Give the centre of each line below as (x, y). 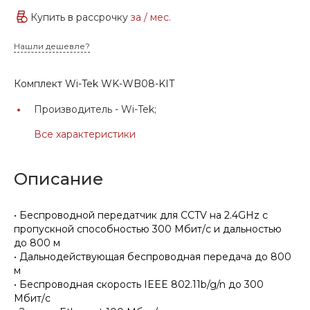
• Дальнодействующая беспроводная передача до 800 (153, 256)
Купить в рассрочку (81, 18)
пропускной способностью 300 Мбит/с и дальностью (148, 229)
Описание (58, 179)
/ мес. (157, 18)
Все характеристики (85, 134)
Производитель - (77, 109)
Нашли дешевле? (52, 46)
